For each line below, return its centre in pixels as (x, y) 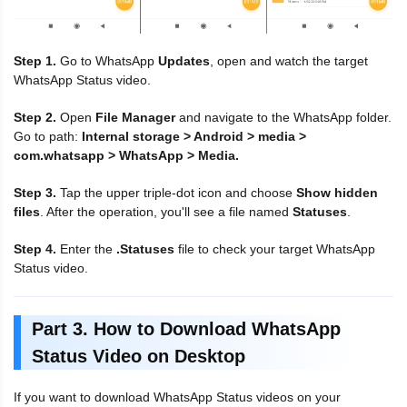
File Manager (135, 117)
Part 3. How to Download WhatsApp (186, 328)
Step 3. (35, 192)
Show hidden (337, 192)
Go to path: (48, 136)
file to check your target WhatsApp (275, 248)
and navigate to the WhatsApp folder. (283, 117)
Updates (184, 60)
